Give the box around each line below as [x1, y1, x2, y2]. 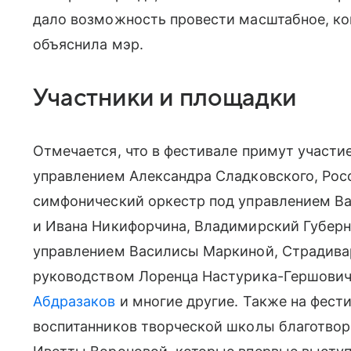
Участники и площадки [33, 84, 297, 111]
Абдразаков [33, 292, 116, 309]
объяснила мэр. [33, 35, 143, 52]
